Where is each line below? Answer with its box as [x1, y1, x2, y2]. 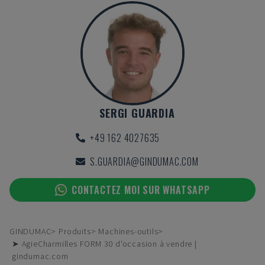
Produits [59, 226, 91, 237]
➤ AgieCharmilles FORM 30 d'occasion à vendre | [12, 238, 197, 249]
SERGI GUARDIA [99, 105, 175, 121]
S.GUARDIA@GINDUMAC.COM [90, 154, 199, 169]
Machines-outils [98, 226, 159, 237]
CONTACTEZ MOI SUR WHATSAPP [72, 183, 210, 197]
